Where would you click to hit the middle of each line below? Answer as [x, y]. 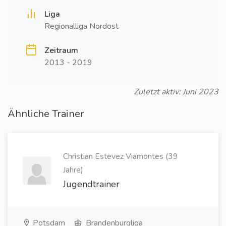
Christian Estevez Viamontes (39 [121, 156]
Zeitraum [61, 50]
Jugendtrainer [91, 184]
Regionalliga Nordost [81, 26]
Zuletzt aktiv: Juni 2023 [176, 92]
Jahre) [73, 170]
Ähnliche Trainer [46, 114]
